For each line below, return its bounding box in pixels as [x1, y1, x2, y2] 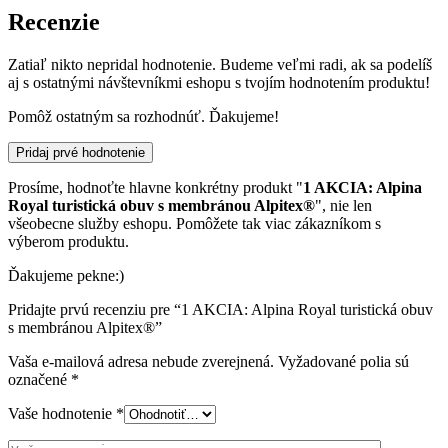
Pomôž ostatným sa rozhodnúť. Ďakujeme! [8, 107, 279, 125]
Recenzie [8, 9, 100, 36]
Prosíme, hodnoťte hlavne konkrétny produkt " [8, 178, 303, 196]
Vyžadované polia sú [278, 352, 409, 370]
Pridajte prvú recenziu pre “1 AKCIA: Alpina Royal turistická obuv [8, 300, 433, 318]
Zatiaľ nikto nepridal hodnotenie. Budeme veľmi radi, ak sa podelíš [8, 55, 432, 73]
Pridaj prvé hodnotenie [16, 144, 145, 160]
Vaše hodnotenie [8, 404, 116, 422]
